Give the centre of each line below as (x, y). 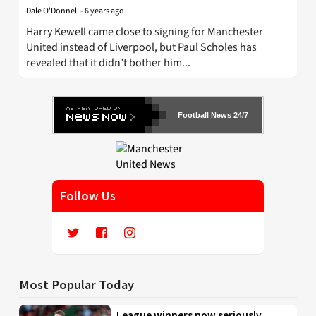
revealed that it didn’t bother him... (108, 63)
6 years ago (104, 11)
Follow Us (87, 196)
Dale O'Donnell (53, 11)
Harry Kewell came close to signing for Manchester (145, 32)
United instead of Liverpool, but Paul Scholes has (141, 48)
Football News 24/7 (213, 115)
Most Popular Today (77, 285)
